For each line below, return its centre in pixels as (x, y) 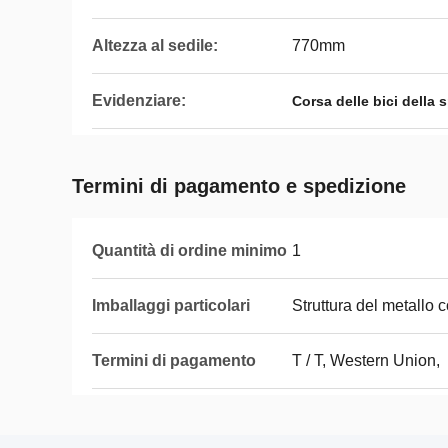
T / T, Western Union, (366, 360)
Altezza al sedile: (155, 45)
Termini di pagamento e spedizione (239, 186)
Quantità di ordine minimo (189, 250)
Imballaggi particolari (171, 305)
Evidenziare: (139, 100)
